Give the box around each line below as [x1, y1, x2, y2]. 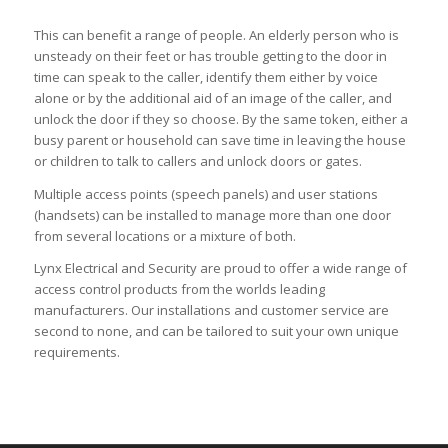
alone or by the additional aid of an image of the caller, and [33, 89, 392, 108]
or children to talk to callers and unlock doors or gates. [33, 152, 362, 171]
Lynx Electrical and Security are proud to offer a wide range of [33, 258, 407, 277]
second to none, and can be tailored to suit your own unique [33, 321, 399, 340]
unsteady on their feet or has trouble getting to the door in [33, 47, 387, 66]
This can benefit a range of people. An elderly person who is [33, 26, 399, 45]
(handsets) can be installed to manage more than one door [33, 205, 391, 224]
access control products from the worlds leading [33, 279, 325, 298]
